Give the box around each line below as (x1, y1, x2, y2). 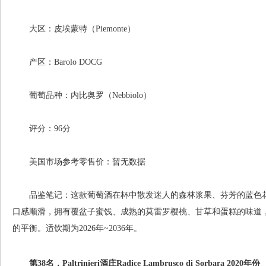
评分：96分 (12, 124, 71, 133)
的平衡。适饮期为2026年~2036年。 (12, 224, 142, 233)
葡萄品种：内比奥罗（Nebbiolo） (12, 91, 151, 100)
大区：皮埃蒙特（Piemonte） (12, 24, 135, 33)
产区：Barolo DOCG (12, 58, 102, 66)
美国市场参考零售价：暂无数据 (12, 157, 145, 166)
